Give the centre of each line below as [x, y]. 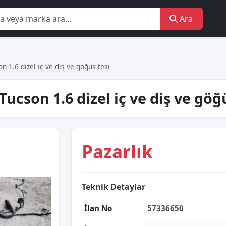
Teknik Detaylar [114, 187]
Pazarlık [117, 151]
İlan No [98, 208]
